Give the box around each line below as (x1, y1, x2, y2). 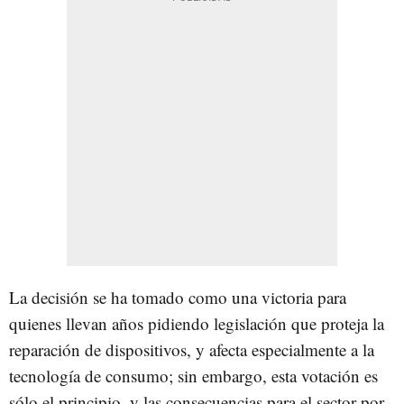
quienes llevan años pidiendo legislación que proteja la (9, 312, 384, 335)
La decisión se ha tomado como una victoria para (9, 286, 346, 308)
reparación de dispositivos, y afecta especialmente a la (9, 338, 374, 361)
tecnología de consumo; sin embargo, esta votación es (9, 364, 378, 387)
